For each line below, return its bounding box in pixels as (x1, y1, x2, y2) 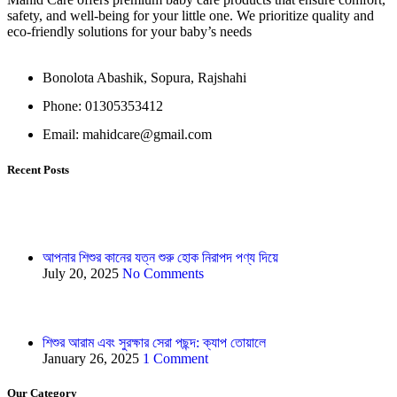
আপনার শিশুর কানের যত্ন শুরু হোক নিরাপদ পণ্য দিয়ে (43, 249, 278, 265)
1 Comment (143, 350, 208, 366)
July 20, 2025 (43, 265, 119, 281)
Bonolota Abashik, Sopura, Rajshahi (43, 70, 246, 86)
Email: (43, 127, 82, 143)
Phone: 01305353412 (43, 98, 163, 114)
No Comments (122, 265, 204, 281)
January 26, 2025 (43, 350, 139, 366)
